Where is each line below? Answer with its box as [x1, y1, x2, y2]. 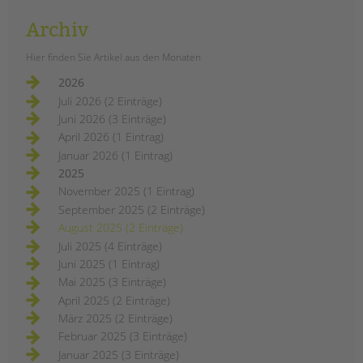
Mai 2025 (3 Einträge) [58, 274, 166, 290]
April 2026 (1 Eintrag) [58, 129, 164, 145]
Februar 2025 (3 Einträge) [58, 328, 187, 344]
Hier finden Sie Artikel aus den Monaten [26, 50, 201, 64]
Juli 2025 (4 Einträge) [58, 237, 162, 254]
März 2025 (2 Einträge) [58, 310, 173, 327]
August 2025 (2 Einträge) [58, 220, 183, 236]
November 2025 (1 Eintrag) [58, 183, 194, 199]
